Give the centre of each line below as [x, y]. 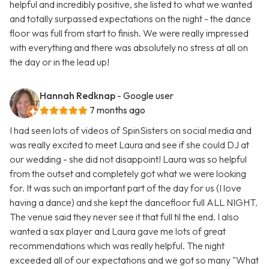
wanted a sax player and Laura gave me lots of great [118, 231]
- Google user [145, 96]
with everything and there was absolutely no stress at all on [129, 48]
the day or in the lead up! [59, 62]
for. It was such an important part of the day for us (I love [125, 188]
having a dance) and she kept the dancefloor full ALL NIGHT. [134, 203]
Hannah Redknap [77, 96]
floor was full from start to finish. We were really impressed [129, 33]
